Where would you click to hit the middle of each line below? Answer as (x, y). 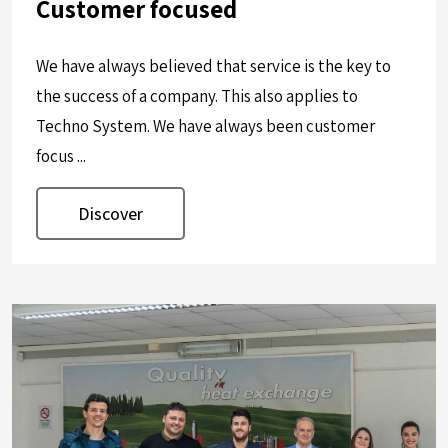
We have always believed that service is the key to (213, 66)
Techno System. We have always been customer (205, 126)
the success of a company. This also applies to (197, 96)
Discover (110, 214)
